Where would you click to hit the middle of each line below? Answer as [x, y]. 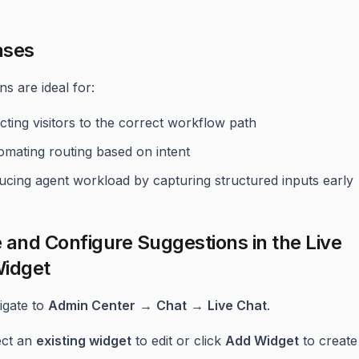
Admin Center [92, 305]
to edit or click [178, 341]
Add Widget [262, 341]
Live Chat [237, 305]
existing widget [84, 341]
